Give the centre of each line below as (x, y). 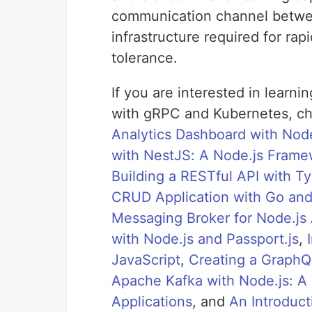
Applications (152, 302)
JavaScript (146, 260)
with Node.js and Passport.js (205, 239)
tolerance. (145, 58)
